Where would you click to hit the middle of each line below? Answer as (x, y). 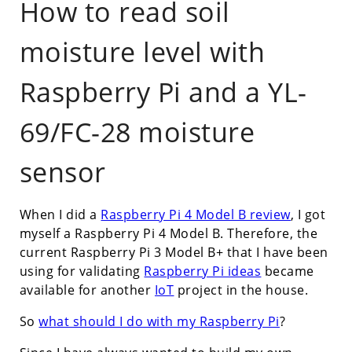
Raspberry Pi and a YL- (163, 92)
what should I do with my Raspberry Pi (159, 322)
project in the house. (241, 290)
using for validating (82, 271)
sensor (62, 172)
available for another (87, 290)
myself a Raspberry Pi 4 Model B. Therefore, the (169, 234)
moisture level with (142, 52)
